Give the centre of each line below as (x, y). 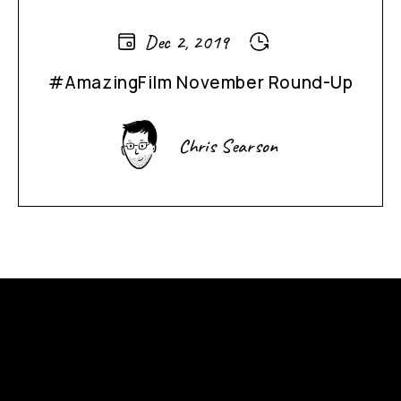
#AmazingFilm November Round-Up (200, 82)
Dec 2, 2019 (187, 42)
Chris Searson (228, 145)
